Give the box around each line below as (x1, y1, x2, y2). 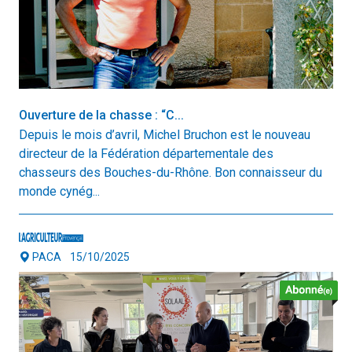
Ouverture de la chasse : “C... (19, 108, 184, 123)
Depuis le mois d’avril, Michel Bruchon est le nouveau (19, 127, 310, 143)
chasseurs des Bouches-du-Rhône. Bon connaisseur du (19, 165, 322, 181)
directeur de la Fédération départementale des (19, 146, 273, 162)
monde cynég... (19, 184, 100, 200)
